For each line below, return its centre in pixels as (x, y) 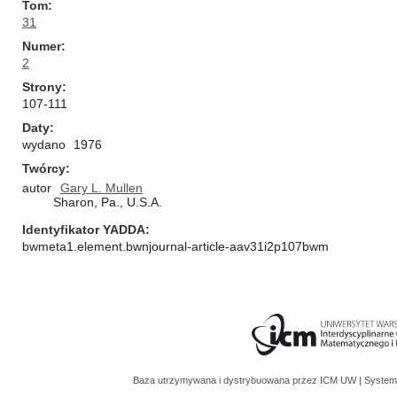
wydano (44, 144)
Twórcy (44, 168)
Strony (42, 87)
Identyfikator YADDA (84, 230)
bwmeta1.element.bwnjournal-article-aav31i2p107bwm (175, 246)
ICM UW (339, 380)
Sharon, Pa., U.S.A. (108, 202)
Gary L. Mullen (101, 188)
